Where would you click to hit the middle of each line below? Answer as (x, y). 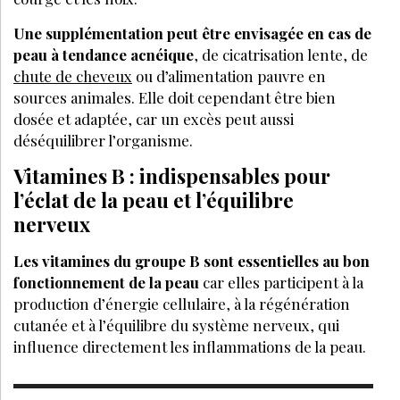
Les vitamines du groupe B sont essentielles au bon (192, 260)
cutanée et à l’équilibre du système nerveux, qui (176, 325)
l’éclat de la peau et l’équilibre (154, 200)
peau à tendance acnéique (104, 54)
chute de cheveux (73, 75)
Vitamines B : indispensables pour (172, 175)
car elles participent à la (281, 282)
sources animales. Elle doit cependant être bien (175, 97)
